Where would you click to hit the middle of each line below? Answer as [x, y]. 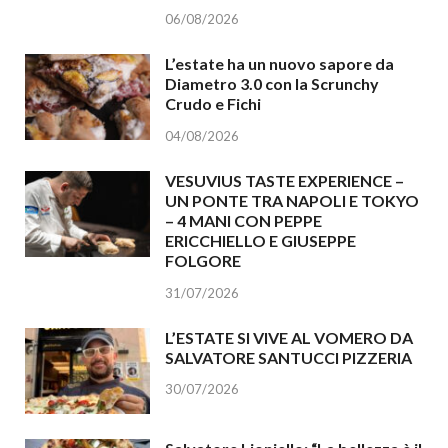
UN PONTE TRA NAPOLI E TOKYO [292, 200]
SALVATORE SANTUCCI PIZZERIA [288, 357]
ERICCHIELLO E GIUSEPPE [260, 240]
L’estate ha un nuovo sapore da [279, 63]
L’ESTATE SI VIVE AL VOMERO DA [289, 337]
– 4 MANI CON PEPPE [243, 220]
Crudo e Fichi [213, 103]
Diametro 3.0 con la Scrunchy [272, 83]
